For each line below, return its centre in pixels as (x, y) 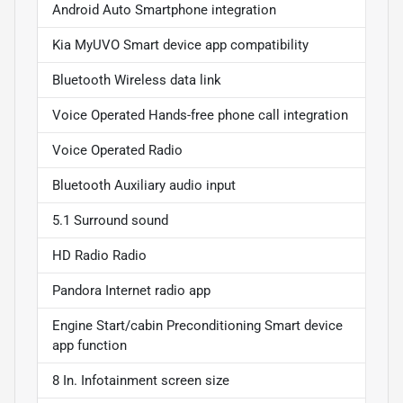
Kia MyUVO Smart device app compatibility (180, 45)
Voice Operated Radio (117, 151)
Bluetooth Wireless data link (137, 81)
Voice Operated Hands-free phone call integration (200, 116)
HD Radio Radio (99, 256)
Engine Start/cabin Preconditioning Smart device (197, 326)
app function (90, 346)
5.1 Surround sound (110, 221)
